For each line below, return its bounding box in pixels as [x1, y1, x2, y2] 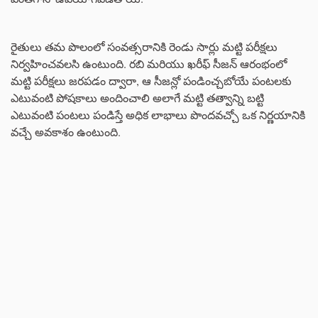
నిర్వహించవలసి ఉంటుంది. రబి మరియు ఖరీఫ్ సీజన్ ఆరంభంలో [11, 55, 287, 71]
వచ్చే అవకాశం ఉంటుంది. [11, 124, 121, 139]
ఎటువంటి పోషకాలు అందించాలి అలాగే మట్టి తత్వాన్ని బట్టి [11, 89, 264, 105]
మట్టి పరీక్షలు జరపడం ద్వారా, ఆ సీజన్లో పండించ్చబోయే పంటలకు [11, 72, 292, 88]
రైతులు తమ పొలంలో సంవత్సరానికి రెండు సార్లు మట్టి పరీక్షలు [11, 38, 278, 54]
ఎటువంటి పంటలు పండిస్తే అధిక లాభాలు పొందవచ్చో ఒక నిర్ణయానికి [11, 106, 305, 122]
